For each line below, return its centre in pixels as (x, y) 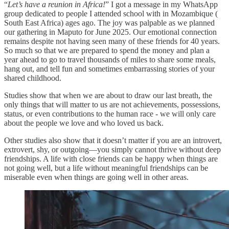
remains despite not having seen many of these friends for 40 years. (112, 41)
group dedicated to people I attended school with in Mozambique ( (111, 13)
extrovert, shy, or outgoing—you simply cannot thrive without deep (112, 149)
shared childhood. (33, 78)
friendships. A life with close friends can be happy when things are (111, 158)
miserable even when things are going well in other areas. (96, 177)
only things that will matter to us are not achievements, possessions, (112, 104)
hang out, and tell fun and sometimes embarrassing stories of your (109, 68)
